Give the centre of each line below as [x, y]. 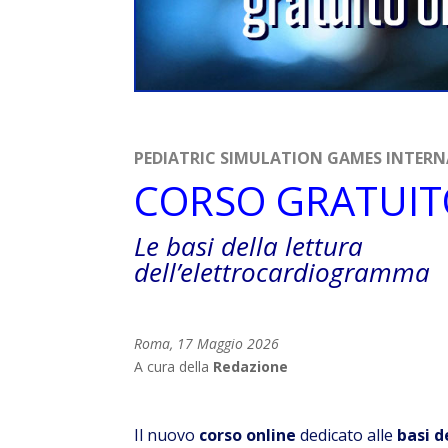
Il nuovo [167, 434]
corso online [248, 434]
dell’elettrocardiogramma [282, 271]
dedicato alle [347, 434]
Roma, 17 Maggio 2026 [207, 343]
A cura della [174, 366]
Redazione [251, 366]
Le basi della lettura [249, 245]
